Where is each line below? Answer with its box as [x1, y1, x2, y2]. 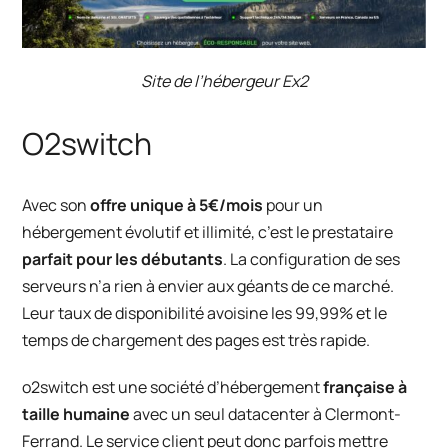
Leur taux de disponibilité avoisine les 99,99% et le [22, 301, 388, 324]
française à [323, 375, 408, 398]
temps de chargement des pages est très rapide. [22, 328, 371, 351]
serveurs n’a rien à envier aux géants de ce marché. [22, 274, 395, 297]
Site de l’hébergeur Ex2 [140, 70, 308, 93]
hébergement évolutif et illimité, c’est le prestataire [22, 220, 394, 243]
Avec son [22, 193, 91, 216]
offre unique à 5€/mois [90, 193, 264, 216]
